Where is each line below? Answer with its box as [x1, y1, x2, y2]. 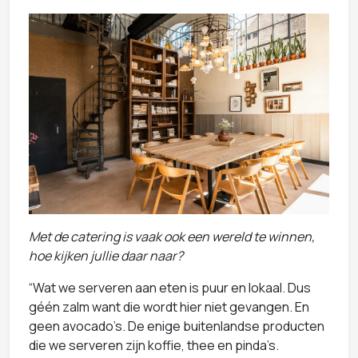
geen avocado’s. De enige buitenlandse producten [29, 316, 324, 335]
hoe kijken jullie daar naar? [29, 246, 183, 265]
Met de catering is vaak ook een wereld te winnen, [29, 227, 315, 245]
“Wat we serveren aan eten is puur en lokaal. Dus [29, 278, 311, 296]
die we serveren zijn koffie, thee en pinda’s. [29, 336, 279, 354]
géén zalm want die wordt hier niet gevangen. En [29, 297, 309, 316]
